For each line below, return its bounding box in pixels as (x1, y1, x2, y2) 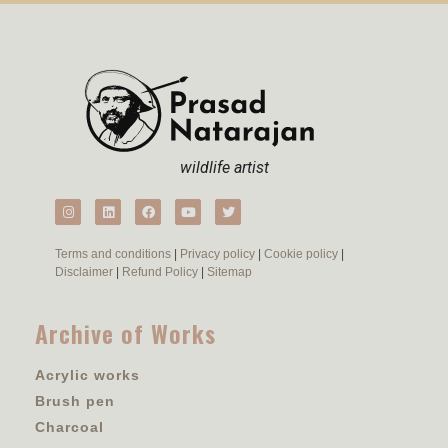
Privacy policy (180, 247, 255, 262)
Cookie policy (264, 247, 338, 262)
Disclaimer (55, 265, 113, 280)
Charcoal (35, 419, 104, 436)
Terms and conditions (55, 247, 171, 262)
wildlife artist (179, 158, 269, 178)
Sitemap (207, 265, 252, 280)
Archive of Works (35, 315, 216, 352)
